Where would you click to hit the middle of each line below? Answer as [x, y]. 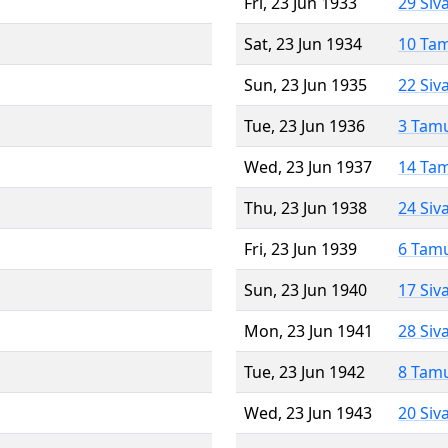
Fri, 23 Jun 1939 [300, 248]
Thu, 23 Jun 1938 [305, 207]
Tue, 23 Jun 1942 [304, 371]
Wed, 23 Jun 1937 [308, 166]
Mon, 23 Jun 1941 [308, 330]
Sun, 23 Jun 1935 [305, 84]
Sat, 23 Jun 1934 [303, 43]
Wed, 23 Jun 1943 [308, 412]
